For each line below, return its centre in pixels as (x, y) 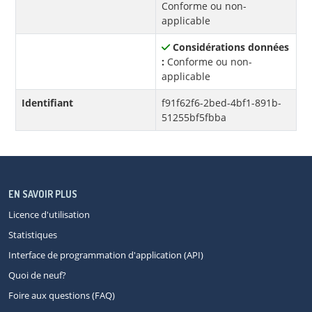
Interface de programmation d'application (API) (106, 255)
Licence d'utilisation (49, 215)
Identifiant (47, 103)
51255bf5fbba (194, 118)
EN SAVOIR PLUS (43, 194)
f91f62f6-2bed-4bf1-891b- (221, 103)
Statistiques (33, 235)
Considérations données (231, 47)
